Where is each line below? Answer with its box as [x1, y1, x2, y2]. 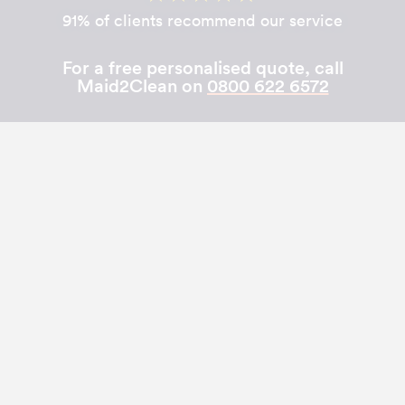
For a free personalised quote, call [61, 57, 344, 79]
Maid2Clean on [76, 75, 207, 97]
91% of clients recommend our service [62, 10, 343, 31]
